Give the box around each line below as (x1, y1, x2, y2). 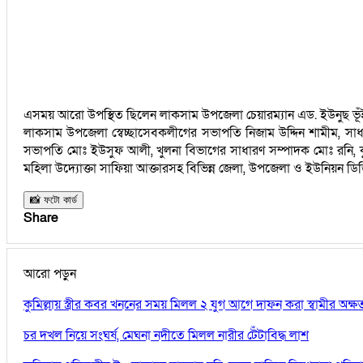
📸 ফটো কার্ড (30, 193, 77, 206)
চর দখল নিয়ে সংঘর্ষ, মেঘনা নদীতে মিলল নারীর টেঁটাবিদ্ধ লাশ (23, 326, 309, 344)
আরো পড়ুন (23, 264, 76, 283)
